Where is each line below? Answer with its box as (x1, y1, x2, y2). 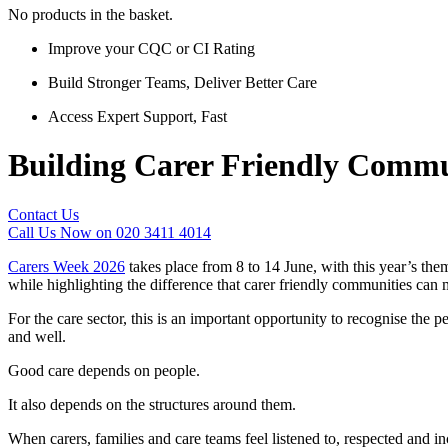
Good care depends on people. (8, 361, 200, 379)
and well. (8, 327, 66, 345)
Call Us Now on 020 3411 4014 (8, 223, 211, 241)
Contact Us (8, 205, 79, 223)
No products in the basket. (8, 6, 173, 23)
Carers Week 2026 (8, 257, 125, 275)
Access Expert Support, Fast (48, 108, 227, 125)
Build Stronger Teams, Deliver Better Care (48, 74, 317, 91)
